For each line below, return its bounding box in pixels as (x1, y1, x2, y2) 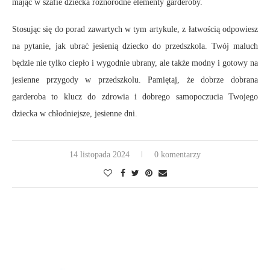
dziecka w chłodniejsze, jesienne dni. (12, 108, 137, 118)
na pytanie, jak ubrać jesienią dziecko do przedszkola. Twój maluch (12, 41, 258, 51)
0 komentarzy (154, 149, 201, 159)
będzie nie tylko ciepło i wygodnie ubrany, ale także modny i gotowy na (12, 58, 258, 67)
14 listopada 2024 (69, 149, 130, 159)
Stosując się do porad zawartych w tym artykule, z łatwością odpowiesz (12, 24, 258, 34)
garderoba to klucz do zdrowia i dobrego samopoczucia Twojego (12, 92, 258, 101)
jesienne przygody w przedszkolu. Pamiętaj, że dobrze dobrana (12, 75, 258, 84)
